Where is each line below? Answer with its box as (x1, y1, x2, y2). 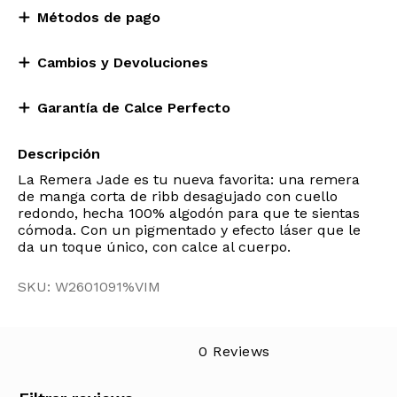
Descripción (18, 145, 100, 162)
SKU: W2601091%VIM (18, 278, 160, 295)
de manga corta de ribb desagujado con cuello (18, 188, 338, 205)
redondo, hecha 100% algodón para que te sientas (18, 205, 360, 222)
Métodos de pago (37, 9, 160, 26)
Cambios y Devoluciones (37, 54, 208, 71)
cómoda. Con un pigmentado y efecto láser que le (18, 222, 361, 238)
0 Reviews (198, 343, 270, 360)
